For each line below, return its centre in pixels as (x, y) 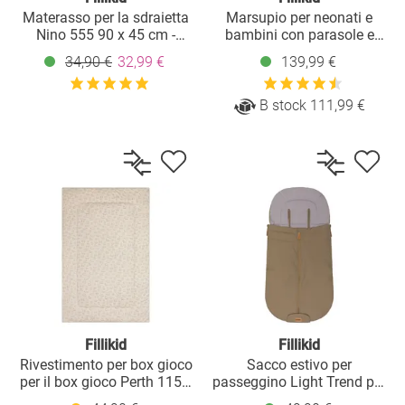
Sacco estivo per (299, 364)
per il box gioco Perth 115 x (106, 381)
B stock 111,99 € (310, 105)
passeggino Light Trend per (299, 381)
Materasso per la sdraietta (106, 17)
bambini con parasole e (299, 34)
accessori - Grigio (299, 52)
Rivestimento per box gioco (106, 364)
